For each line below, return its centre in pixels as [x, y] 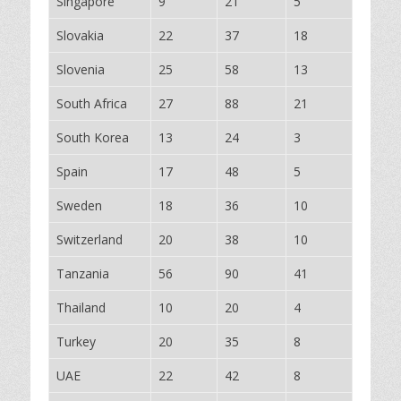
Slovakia [80, 35]
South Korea [93, 137]
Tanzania [83, 273]
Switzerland [90, 239]
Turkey [76, 341]
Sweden [79, 205]
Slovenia [81, 69]
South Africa [92, 103]
